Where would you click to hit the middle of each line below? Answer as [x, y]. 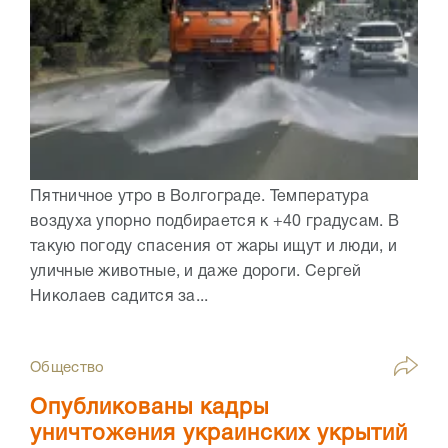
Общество [67, 367]
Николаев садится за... [119, 296]
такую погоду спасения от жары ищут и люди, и [214, 246]
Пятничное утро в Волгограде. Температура [199, 196]
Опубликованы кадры [149, 407]
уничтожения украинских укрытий [219, 433]
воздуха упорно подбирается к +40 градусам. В [215, 221]
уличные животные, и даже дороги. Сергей [196, 271]
